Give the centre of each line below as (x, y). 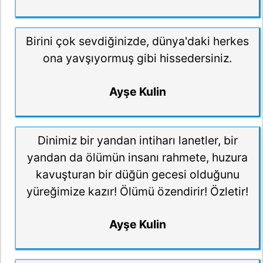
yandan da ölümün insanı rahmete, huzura (137, 157)
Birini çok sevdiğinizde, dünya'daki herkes (137, 41)
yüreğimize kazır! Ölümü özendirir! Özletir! (137, 191)
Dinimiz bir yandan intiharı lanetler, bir (137, 140)
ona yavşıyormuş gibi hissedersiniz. (137, 58)
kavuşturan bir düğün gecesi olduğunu (137, 174)
